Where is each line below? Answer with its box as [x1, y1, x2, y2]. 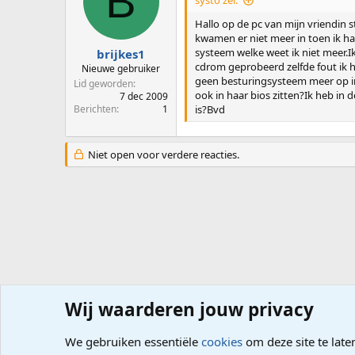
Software [231, 318, 273, 332]
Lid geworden [74, 76, 133, 90]
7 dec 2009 [120, 89, 168, 103]
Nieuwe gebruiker [82, 61, 160, 75]
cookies [201, 334, 242, 349]
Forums [65, 318, 101, 332]
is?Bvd [195, 102, 225, 117]
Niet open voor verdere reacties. [85, 147, 239, 162]
